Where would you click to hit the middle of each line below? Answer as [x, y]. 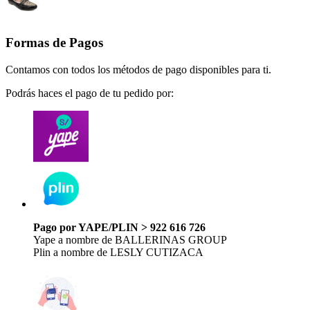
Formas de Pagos [54, 43]
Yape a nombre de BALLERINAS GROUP [130, 239]
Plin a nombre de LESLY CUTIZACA [118, 252]
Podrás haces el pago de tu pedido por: [90, 93]
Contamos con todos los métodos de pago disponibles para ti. [138, 69]
